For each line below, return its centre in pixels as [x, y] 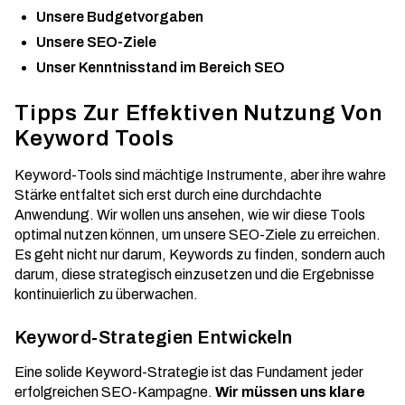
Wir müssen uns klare [290, 392]
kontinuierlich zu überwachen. [106, 294]
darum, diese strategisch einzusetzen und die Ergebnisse [194, 274]
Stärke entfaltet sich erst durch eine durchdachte [168, 195]
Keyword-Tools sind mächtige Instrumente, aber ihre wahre [200, 175]
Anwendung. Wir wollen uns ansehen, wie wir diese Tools [190, 215]
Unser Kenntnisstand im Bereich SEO [160, 67]
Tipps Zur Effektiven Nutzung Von [198, 113]
